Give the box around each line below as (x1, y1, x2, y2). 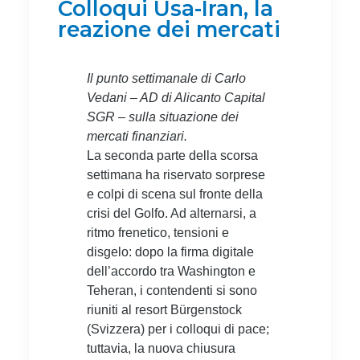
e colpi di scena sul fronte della (87, 186, 263, 201)
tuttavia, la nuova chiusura (87, 341, 235, 355)
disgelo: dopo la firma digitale (87, 244, 254, 259)
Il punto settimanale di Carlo (87, 71, 246, 85)
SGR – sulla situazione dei (87, 109, 239, 124)
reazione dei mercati (58, 15, 280, 43)
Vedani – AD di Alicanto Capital (87, 90, 265, 104)
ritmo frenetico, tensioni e (87, 225, 229, 239)
